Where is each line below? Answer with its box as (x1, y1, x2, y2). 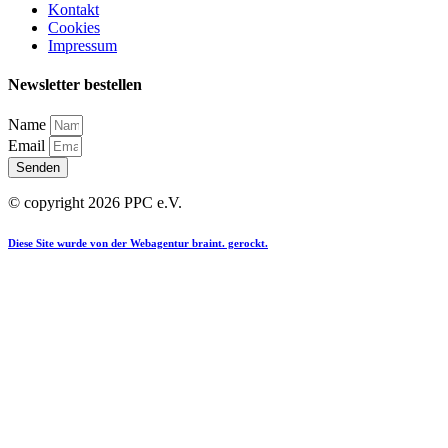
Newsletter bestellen (8, 76, 142, 94)
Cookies (48, 18, 100, 36)
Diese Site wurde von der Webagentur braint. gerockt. (8, 237, 268, 250)
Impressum (48, 36, 117, 54)
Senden (16, 160, 60, 176)
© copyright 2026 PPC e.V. (8, 194, 182, 212)
